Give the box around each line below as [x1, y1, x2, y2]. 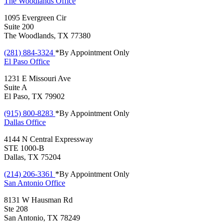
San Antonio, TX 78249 [4, 213, 80, 222]
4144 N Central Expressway [4, 134, 93, 143]
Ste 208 [4, 204, 28, 213]
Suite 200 [4, 22, 34, 31]
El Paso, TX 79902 [4, 92, 65, 101]
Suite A [4, 83, 27, 92]
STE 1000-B [4, 143, 44, 152]
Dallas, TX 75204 [4, 152, 61, 161]
